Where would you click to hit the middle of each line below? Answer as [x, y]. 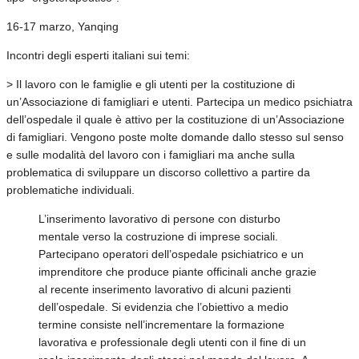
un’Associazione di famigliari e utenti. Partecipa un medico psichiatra [179, 101]
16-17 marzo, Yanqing [63, 26]
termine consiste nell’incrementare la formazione [161, 324]
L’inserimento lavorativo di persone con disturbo [159, 218]
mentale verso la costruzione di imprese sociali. [158, 236]
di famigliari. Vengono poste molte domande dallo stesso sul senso [175, 137]
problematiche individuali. [71, 190]
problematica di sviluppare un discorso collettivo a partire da [158, 172]
